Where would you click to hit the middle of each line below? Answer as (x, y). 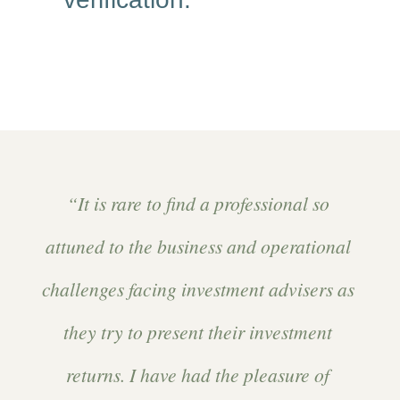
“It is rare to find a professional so (198, 203)
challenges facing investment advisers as (198, 288)
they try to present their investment (198, 331)
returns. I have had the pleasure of (198, 374)
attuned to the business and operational (198, 246)
